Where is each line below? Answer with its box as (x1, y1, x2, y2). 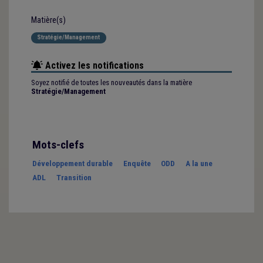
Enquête (123, 158, 151, 168)
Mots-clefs (32, 137, 84, 151)
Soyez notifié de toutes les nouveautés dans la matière (31, 77, 192, 87)
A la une (185, 158, 213, 168)
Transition (56, 172, 92, 182)
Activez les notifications (42, 59, 144, 71)
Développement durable (32, 158, 113, 168)
